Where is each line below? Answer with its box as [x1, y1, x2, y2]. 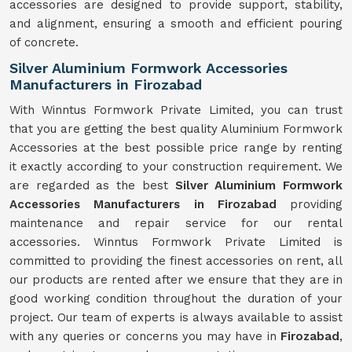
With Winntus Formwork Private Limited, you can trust [9, 103, 343, 117]
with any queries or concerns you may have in [9, 329, 280, 343]
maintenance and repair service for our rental [9, 216, 343, 230]
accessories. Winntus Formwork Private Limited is [9, 235, 343, 249]
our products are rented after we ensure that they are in [9, 273, 343, 287]
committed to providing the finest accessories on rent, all [9, 254, 343, 268]
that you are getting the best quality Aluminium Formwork [9, 122, 343, 136]
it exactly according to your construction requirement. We [9, 159, 343, 174]
